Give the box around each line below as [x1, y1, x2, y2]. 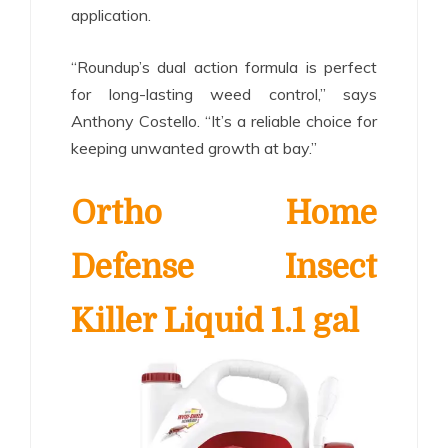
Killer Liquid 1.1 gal [71, 302, 359, 340]
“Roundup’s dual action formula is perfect [71, 56, 377, 77]
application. [71, 4, 151, 25]
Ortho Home [71, 194, 377, 232]
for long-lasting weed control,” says [71, 83, 377, 104]
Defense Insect [71, 248, 377, 286]
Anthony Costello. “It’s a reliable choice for [71, 110, 377, 131]
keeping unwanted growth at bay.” [71, 137, 317, 158]
